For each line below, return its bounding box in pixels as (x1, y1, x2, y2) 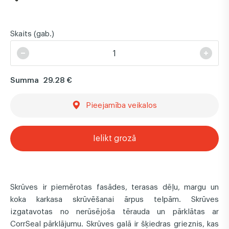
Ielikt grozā (93, 132, 136, 144)
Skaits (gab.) (10, 28, 54, 38)
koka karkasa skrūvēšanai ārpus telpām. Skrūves (10, 193, 219, 204)
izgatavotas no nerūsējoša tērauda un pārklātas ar (10, 205, 219, 216)
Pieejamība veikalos (79, 99, 157, 110)
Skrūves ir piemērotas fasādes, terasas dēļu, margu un (10, 181, 219, 192)
